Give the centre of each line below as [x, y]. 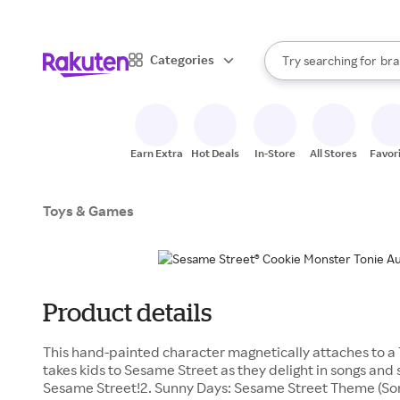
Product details [127, 312]
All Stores [334, 153]
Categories [182, 59]
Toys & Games [88, 211]
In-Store [275, 153]
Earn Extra [156, 153]
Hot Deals [216, 153]
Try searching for [329, 60]
